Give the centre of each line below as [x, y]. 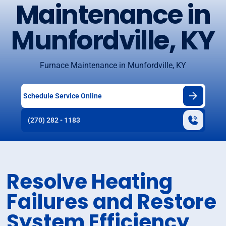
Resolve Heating [90, 182]
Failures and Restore [112, 202]
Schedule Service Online [62, 96]
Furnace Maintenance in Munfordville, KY [113, 66]
